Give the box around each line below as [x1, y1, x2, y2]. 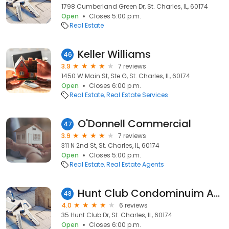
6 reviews [119, 201, 148, 210]
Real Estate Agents [106, 160, 164, 169]
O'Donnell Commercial [78, 117, 191, 131]
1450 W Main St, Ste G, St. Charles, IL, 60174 [61, 72, 190, 80]
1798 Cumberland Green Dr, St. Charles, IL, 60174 [61, 2, 208, 11]
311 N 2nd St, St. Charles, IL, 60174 [61, 141, 159, 150]
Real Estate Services [106, 90, 168, 99]
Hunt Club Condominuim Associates [214, 186, 220, 200]
